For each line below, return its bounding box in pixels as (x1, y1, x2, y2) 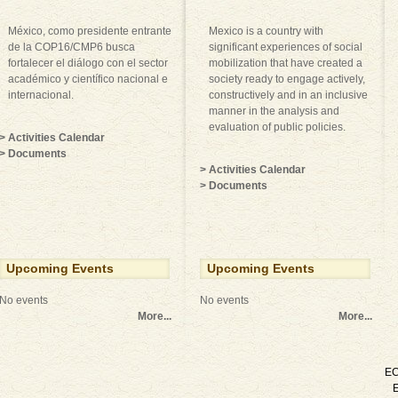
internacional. (8, 89, 74, 101)
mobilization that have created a (209, 57, 362, 69)
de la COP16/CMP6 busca (8, 41, 135, 53)
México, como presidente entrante (8, 25, 171, 37)
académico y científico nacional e (8, 73, 168, 85)
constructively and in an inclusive (209, 89, 368, 101)
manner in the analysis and (209, 105, 339, 117)
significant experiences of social (209, 41, 362, 53)
